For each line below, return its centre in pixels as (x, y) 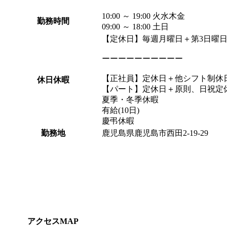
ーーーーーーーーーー (142, 59)
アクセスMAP (53, 221)
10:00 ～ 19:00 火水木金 (143, 16)
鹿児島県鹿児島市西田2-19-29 (159, 133)
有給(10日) (121, 110)
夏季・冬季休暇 (130, 100)
